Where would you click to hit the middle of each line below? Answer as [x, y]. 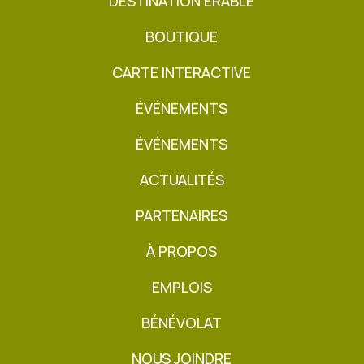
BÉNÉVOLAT [182, 323]
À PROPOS [182, 251]
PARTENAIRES [182, 216]
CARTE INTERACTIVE [182, 73]
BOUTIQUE [182, 37]
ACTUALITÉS [182, 180]
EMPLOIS [182, 287]
